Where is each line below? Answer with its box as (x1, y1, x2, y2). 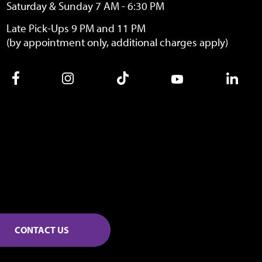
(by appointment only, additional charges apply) (6, 35, 228, 50)
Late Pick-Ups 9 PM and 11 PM (6, 21, 146, 36)
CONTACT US (14, 224, 69, 236)
